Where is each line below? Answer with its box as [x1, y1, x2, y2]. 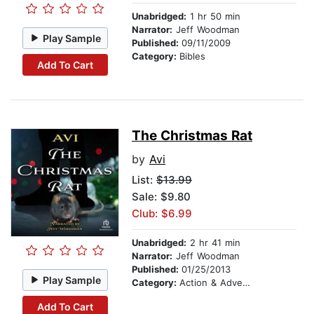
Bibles [179, 50, 205, 62]
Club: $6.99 [132, 207, 192, 221]
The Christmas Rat [132, 128, 252, 144]
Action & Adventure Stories [179, 277, 243, 289]
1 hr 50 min [186, 11, 240, 22]
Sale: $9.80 [132, 190, 191, 204]
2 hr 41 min [186, 237, 240, 249]
